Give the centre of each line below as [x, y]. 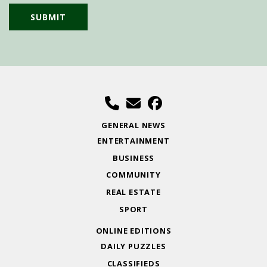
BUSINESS [133, 158]
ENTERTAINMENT [133, 140]
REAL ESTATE [133, 192]
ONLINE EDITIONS [133, 230]
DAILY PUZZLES [133, 246]
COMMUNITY [133, 175]
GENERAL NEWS [133, 125]
